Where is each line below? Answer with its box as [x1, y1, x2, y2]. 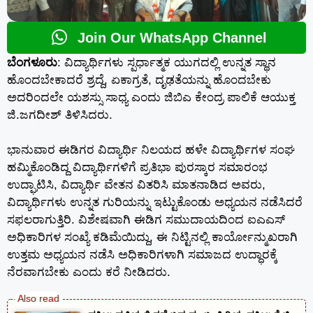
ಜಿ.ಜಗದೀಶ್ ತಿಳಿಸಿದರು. [7, 108, 112, 122]
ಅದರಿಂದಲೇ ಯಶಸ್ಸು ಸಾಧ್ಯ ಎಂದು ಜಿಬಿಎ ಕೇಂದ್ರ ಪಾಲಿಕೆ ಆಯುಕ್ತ [7, 90, 296, 104]
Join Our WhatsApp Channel [78, 29, 267, 45]
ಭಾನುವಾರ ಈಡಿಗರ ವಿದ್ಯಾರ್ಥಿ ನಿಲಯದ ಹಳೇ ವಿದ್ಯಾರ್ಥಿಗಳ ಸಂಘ [7, 143, 295, 157]
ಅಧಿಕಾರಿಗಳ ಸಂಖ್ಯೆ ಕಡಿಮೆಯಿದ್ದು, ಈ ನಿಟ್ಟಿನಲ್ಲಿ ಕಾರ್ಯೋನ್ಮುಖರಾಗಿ [7, 231, 298, 245]
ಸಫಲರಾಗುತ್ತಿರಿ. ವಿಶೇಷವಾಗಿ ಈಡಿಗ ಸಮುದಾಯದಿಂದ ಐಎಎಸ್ [7, 213, 285, 227]
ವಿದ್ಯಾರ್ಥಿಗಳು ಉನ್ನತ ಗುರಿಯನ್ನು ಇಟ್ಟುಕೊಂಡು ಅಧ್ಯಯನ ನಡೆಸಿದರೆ [7, 196, 303, 210]
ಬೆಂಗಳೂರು [7, 55, 57, 69]
